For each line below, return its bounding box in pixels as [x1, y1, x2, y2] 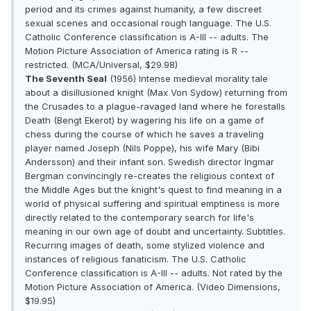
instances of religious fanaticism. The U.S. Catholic [25, 253, 246, 265]
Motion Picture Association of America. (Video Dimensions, [25, 281, 280, 293]
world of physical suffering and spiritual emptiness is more [25, 198, 280, 210]
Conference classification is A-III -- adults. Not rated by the [25, 267, 283, 279]
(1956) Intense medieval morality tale [107, 73, 268, 85]
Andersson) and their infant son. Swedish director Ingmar [25, 156, 274, 168]
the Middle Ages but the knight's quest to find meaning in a [25, 184, 282, 196]
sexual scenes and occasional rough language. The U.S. [25, 17, 271, 29]
